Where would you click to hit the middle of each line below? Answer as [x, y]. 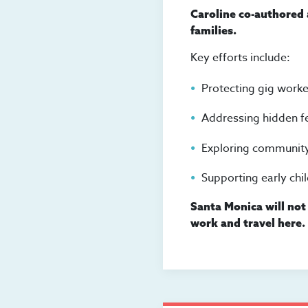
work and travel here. [248, 223]
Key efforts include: [240, 57]
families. [213, 30]
